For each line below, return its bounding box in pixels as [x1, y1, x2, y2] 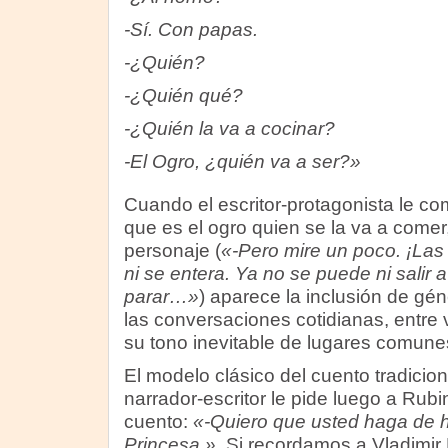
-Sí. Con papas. [123, 19, 258, 40]
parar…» [123, 286, 199, 307]
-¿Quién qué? [123, 85, 243, 106]
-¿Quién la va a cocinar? [123, 118, 335, 139]
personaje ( [123, 240, 221, 261]
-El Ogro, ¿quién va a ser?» [123, 151, 361, 172]
